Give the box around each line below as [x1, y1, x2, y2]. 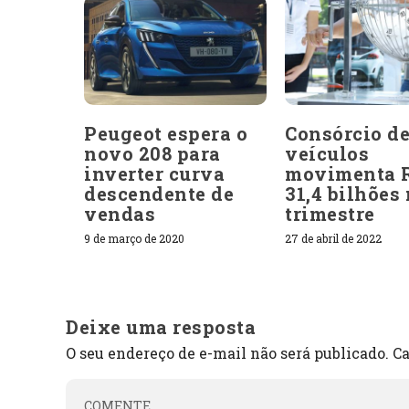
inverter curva [84, 161, 225, 185]
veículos [285, 141, 369, 165]
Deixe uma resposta [66, 314, 256, 339]
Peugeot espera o [84, 121, 247, 145]
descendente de [84, 181, 234, 205]
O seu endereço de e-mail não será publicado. [66, 342, 389, 362]
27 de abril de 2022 [285, 230, 382, 246]
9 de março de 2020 [84, 230, 184, 246]
